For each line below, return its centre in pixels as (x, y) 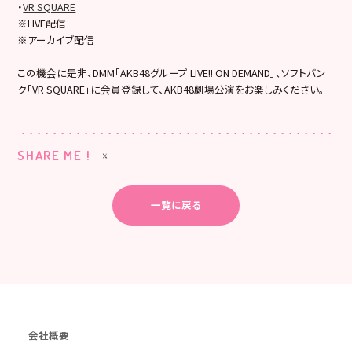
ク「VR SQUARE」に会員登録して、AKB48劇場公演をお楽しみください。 (171, 89)
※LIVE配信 (42, 23)
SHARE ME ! (54, 156)
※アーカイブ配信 (56, 39)
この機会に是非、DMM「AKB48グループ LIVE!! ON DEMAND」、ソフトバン (172, 72)
